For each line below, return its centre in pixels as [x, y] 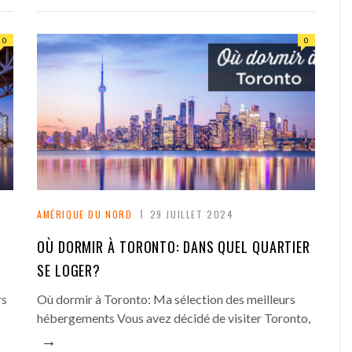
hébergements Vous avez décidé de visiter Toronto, [174, 317]
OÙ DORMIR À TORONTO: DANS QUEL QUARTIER [174, 246]
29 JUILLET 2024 [192, 214]
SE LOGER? [69, 270]
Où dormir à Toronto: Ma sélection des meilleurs [166, 299]
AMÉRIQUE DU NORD [85, 214]
